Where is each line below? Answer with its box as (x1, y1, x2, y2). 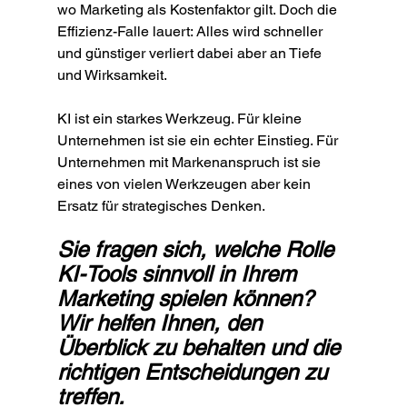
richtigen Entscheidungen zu (56, 360, 333, 385)
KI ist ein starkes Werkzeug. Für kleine (56, 110, 305, 128)
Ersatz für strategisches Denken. (56, 197, 265, 215)
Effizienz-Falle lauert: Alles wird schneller (56, 23, 326, 41)
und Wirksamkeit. (56, 66, 167, 84)
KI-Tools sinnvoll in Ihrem (56, 262, 303, 287)
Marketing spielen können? (56, 286, 320, 312)
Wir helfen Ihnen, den (56, 311, 268, 336)
